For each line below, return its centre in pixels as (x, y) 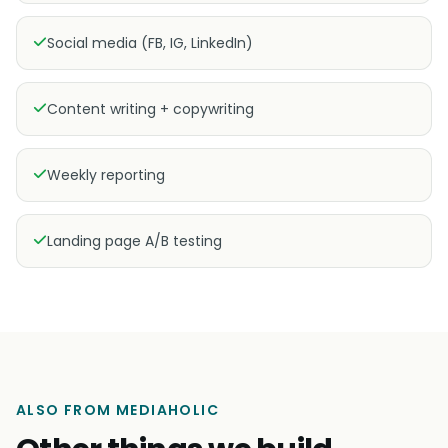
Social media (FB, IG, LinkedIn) (150, 43)
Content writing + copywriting (150, 109)
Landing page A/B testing (134, 241)
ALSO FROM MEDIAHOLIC (117, 410)
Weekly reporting (106, 175)
